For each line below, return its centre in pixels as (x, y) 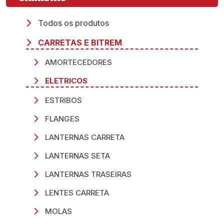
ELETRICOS (65, 81)
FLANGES (61, 119)
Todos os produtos (72, 23)
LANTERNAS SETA (76, 156)
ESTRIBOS (62, 100)
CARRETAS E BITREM (79, 42)
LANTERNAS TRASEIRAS (87, 174)
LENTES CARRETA (76, 193)
